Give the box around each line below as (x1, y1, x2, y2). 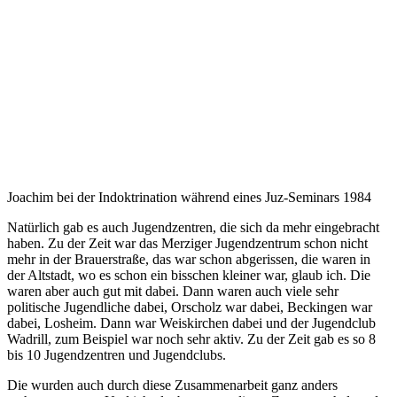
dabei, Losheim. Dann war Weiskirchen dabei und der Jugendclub (7, 315, 376, 331)
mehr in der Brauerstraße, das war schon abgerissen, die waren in (7, 251, 370, 267)
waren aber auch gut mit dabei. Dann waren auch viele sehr (7, 283, 339, 299)
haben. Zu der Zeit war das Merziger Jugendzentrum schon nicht (7, 235, 368, 251)
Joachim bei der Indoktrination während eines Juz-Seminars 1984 (7, 189, 371, 205)
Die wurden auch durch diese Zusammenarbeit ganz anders (7, 377, 338, 393)
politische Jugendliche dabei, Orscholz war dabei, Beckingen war (7, 299, 372, 315)
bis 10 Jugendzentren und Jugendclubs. (7, 346, 226, 362)
